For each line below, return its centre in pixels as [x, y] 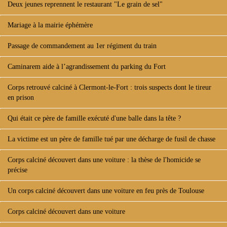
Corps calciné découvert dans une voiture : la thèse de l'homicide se [104, 160]
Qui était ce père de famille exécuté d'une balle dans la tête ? [94, 118]
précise [17, 170]
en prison [21, 98]
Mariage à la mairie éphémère [50, 25]
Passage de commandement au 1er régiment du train [82, 46]
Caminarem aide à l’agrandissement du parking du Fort [87, 67]
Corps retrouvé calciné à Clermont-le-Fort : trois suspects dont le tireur [109, 87]
